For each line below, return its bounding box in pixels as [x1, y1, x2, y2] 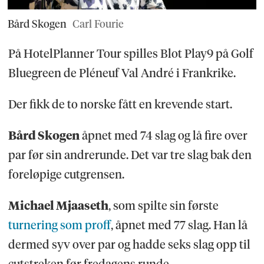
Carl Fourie [72, 17, 124, 30]
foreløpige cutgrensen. [8, 167, 124, 182]
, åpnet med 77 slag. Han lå [110, 218, 247, 233]
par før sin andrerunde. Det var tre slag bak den [8, 148, 252, 163]
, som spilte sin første [108, 199, 219, 213]
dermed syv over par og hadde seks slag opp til [8, 237, 250, 252]
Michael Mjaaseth [8, 199, 108, 213]
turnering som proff [8, 218, 111, 233]
